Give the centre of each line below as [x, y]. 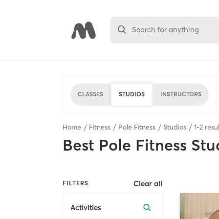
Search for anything [166, 30]
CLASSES [90, 94]
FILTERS [76, 183]
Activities [86, 208]
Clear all [148, 183]
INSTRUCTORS [181, 94]
